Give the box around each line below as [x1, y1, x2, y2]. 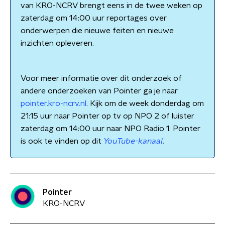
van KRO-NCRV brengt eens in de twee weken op [21, 2, 202, 10]
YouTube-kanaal [103, 137, 163, 145]
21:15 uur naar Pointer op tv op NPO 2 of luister [21, 112, 194, 120]
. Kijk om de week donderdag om [86, 99, 204, 107]
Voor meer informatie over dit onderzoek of [21, 74, 182, 82]
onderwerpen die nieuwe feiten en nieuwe [21, 27, 174, 35]
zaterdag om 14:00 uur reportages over [21, 14, 167, 22]
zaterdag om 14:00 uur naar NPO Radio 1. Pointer [21, 125, 200, 133]
